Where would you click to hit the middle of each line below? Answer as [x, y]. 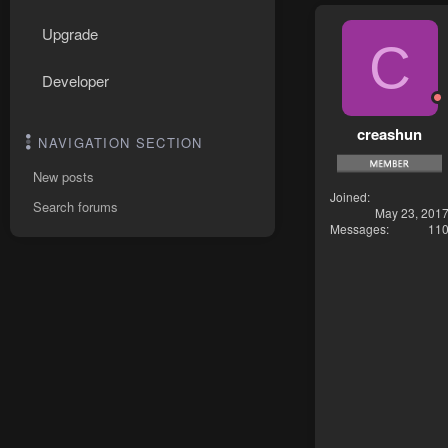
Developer [75, 80]
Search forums [75, 206]
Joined [348, 196]
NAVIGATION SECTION [120, 142]
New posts [63, 176]
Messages [358, 228]
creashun [389, 133]
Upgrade [70, 33]
